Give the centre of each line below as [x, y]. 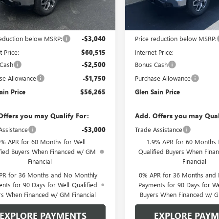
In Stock [149, 10]
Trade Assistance [159, 129]
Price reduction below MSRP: [176, 38]
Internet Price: [154, 52]
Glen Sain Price [158, 91]
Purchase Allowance [163, 78]
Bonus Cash [152, 64]
